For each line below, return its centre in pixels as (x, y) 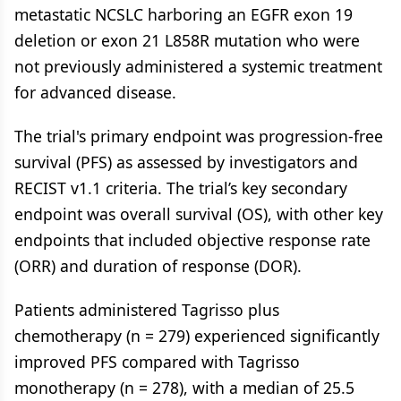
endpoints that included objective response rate (192, 240)
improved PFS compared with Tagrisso (157, 362)
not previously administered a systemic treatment (198, 66)
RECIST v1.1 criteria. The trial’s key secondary (181, 188)
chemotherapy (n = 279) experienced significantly (197, 336)
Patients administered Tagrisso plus (147, 310)
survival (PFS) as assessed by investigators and (186, 162)
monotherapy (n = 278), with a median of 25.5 (184, 388)
